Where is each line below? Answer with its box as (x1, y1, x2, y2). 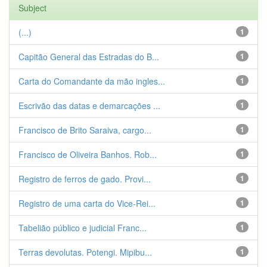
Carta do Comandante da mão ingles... (18, 75, 165, 87)
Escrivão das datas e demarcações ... (18, 100, 160, 111)
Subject (18, 2, 46, 14)
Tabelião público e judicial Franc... (18, 222, 147, 234)
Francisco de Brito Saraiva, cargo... (18, 124, 151, 136)
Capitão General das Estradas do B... (18, 51, 159, 63)
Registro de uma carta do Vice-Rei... (18, 197, 156, 209)
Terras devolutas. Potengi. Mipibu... (18, 246, 152, 258)
